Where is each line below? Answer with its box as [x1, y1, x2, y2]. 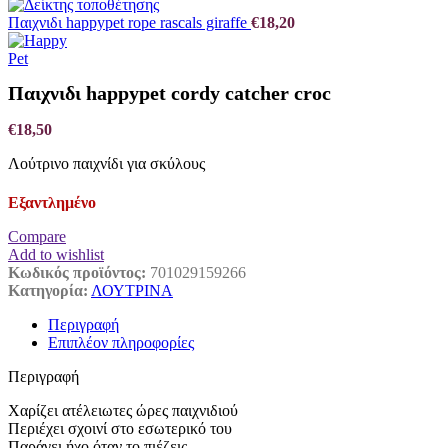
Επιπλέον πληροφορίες [48, 334, 194, 352]
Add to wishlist [8, 246, 104, 264]
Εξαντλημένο [8, 194, 96, 212]
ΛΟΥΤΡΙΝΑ [91, 282, 173, 300]
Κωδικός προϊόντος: [8, 264, 150, 282]
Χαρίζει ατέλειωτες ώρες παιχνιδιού [8, 402, 238, 420]
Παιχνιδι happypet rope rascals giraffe [8, 14, 251, 31]
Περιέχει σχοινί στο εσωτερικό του [8, 420, 232, 438]
